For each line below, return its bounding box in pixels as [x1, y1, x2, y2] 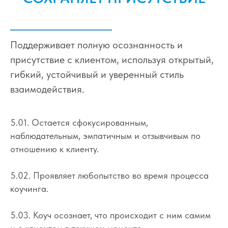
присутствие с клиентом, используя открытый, [10, 53, 214, 66]
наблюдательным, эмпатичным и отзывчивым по [10, 130, 201, 141]
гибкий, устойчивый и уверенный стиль [10, 68, 184, 80]
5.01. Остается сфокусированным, [10, 117, 148, 128]
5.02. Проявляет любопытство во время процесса [10, 169, 209, 181]
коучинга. [10, 183, 48, 194]
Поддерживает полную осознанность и [10, 38, 183, 51]
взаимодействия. [10, 82, 84, 95]
